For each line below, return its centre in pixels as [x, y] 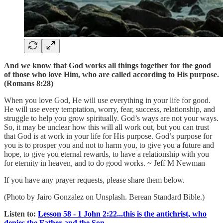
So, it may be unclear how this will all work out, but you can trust [107, 127]
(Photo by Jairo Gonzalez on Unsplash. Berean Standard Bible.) [104, 197]
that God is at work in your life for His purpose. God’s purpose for [108, 136]
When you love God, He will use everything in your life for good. [107, 100]
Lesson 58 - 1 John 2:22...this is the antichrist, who [122, 214]
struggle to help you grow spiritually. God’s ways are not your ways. [111, 118]
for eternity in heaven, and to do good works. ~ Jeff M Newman [105, 163]
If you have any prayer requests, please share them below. [94, 180]
